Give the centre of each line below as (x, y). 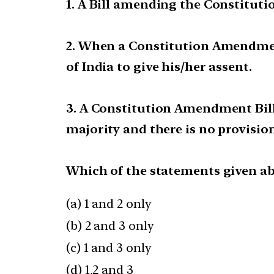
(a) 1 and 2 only (109, 204)
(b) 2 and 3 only (110, 226)
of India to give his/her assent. (159, 67)
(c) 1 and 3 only (109, 248)
